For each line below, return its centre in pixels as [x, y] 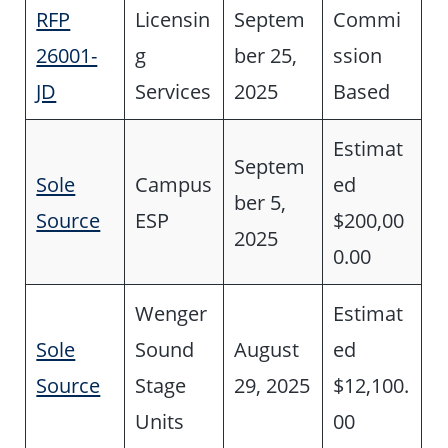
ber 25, [266, 54]
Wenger [171, 312]
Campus [174, 183]
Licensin [173, 18]
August [267, 348]
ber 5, [260, 201]
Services [173, 90]
